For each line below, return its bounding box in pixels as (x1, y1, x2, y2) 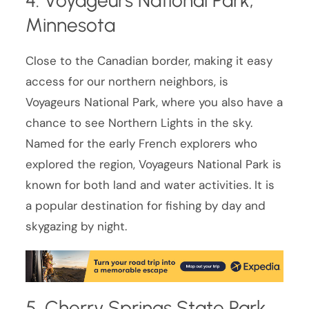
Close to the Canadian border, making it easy (26, 53, 273, 69)
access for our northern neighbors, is (26, 74, 229, 90)
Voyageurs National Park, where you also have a (26, 94, 283, 110)
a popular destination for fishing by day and (26, 198, 266, 214)
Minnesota (26, 13, 116, 37)
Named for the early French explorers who (26, 136, 258, 152)
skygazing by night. (26, 219, 128, 235)
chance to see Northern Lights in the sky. (26, 115, 253, 131)
